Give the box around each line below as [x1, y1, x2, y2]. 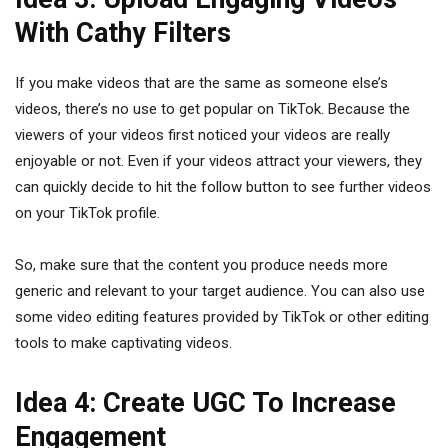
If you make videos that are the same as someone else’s [15, 74, 388, 92]
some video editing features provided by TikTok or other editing [15, 308, 429, 326]
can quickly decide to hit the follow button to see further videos [15, 178, 431, 196]
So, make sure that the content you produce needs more [15, 256, 388, 274]
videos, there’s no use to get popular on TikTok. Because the [15, 100, 410, 118]
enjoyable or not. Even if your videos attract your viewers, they [15, 152, 422, 170]
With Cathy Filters [15, 17, 238, 49]
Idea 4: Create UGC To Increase [15, 387, 396, 419]
